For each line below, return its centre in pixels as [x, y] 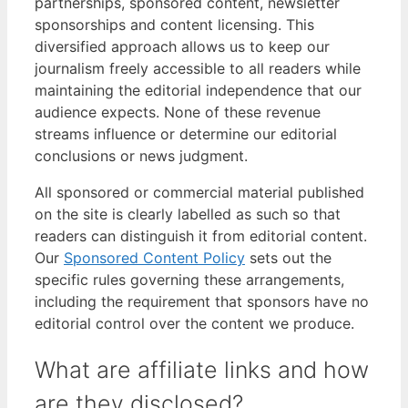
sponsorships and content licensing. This [174, 25]
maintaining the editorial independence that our [198, 91]
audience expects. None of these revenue [178, 112]
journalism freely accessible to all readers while [198, 69]
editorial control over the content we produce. [194, 324]
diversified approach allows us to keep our [182, 47]
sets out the [288, 258]
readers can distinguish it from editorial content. [201, 236]
